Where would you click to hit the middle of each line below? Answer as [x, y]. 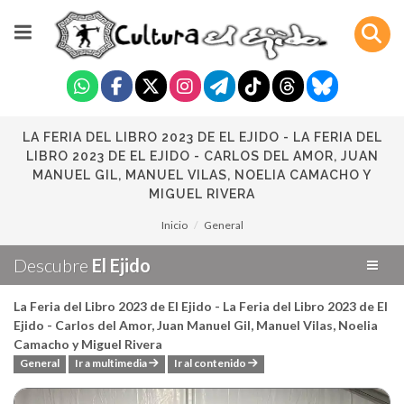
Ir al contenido [211, 363]
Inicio [174, 225]
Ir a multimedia [112, 363]
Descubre [53, 265]
